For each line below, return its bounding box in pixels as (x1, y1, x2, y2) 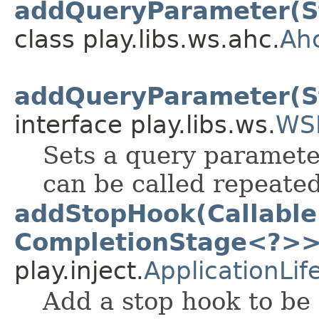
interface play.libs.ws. (14, 110, 276, 140)
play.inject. (14, 256, 144, 286)
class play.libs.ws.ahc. (14, 25, 280, 54)
